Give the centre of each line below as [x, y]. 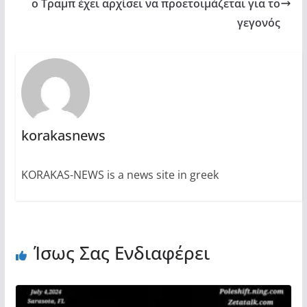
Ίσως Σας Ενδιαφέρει [121, 253]
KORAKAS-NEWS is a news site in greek [120, 175]
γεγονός [259, 23]
